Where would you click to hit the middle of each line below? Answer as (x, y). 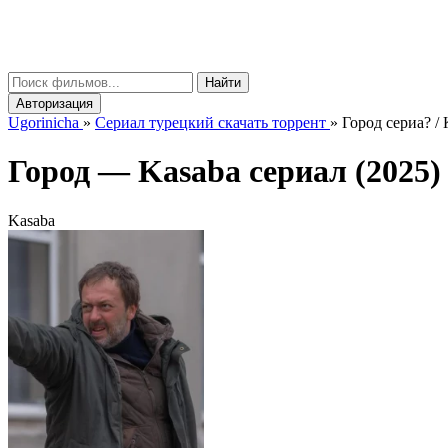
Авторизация (54, 103)
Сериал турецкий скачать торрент (210, 122)
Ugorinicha (43, 122)
